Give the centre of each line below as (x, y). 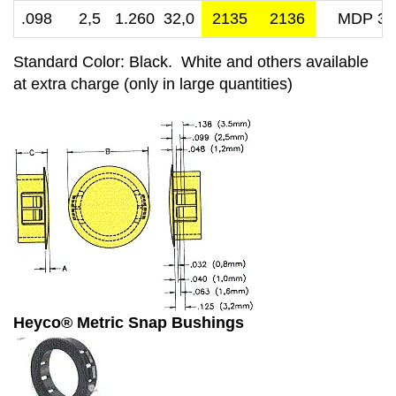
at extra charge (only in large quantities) (153, 84)
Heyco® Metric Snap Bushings (129, 323)
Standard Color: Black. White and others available (191, 62)
